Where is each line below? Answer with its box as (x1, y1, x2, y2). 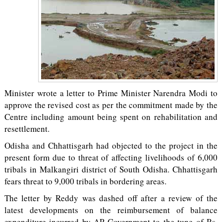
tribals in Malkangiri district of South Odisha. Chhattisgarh (4, 164, 218, 175)
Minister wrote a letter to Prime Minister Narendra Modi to (4, 87, 218, 99)
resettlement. (4, 123, 50, 134)
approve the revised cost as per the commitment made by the (4, 99, 218, 111)
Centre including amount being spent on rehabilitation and (4, 111, 218, 122)
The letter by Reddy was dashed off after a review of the (4, 192, 218, 204)
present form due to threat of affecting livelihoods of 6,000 (4, 152, 218, 163)
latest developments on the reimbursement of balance (4, 204, 218, 216)
